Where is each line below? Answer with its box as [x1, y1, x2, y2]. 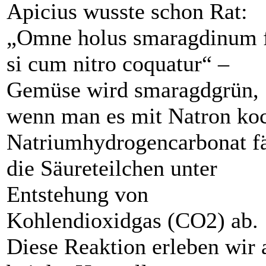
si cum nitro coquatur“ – [7, 51, 229, 77]
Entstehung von [7, 182, 148, 207]
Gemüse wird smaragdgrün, [7, 77, 259, 103]
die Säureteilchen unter [7, 156, 217, 181]
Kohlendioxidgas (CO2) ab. [7, 208, 258, 233]
